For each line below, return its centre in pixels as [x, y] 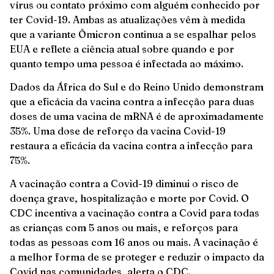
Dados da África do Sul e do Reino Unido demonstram [137, 87]
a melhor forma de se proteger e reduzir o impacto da [137, 257]
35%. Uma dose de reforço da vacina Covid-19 [118, 131]
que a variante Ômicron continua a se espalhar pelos [133, 34]
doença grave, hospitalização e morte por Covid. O [129, 198]
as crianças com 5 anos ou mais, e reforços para [124, 228]
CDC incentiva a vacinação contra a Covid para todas [135, 213]
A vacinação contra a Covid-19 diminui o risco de [124, 184]
